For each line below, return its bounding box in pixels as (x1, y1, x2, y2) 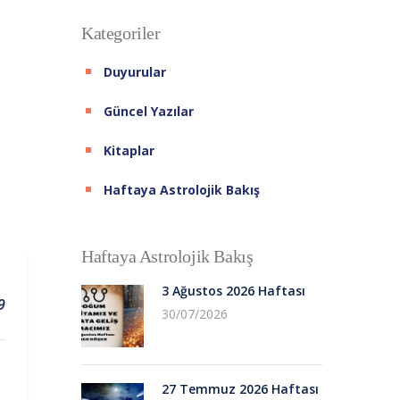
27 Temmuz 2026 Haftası (162, 379, 319, 397)
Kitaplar (104, 141, 154, 159)
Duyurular (104, 62, 166, 80)
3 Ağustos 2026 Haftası (162, 281, 305, 299)
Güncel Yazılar (104, 102, 194, 120)
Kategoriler (81, 22, 161, 43)
